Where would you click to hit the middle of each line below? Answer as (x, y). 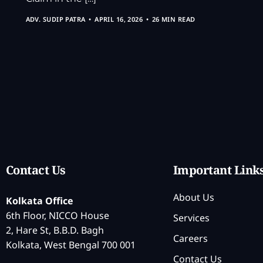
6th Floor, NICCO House (58, 216)
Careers (190, 238)
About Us (194, 197)
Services (191, 218)
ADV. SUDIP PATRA (55, 19)
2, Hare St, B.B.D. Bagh (55, 230)
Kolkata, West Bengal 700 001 (71, 245)
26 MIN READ (173, 19)
